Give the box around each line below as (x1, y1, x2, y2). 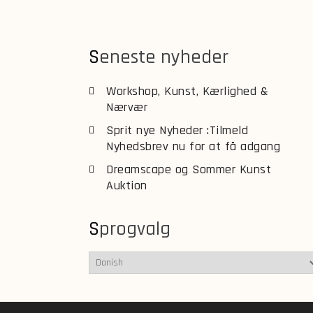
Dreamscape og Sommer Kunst (106, 161, 271, 177)
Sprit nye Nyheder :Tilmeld (106, 122, 248, 138)
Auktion (106, 177, 147, 194)
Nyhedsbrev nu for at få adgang (106, 138, 280, 154)
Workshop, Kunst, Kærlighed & (106, 82, 268, 99)
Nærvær (106, 99, 147, 115)
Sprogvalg (99, 216, 170, 242)
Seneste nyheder (99, 44, 228, 70)
